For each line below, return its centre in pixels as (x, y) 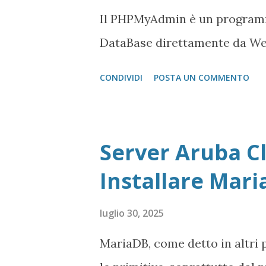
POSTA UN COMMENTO (202, 77)
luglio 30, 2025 (132, 213)
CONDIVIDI (121, 77)
